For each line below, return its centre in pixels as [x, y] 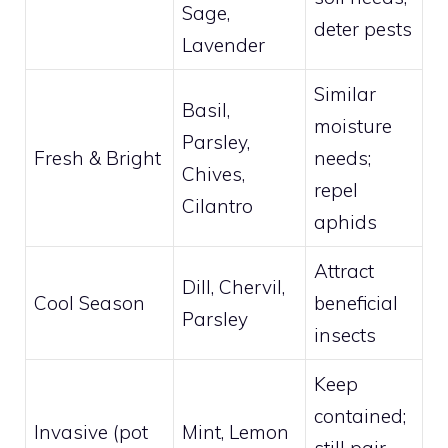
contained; [360, 416]
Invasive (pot [91, 432]
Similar [345, 94]
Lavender [223, 45]
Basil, [206, 110]
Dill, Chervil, [233, 287]
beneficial [356, 303]
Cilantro [217, 206]
